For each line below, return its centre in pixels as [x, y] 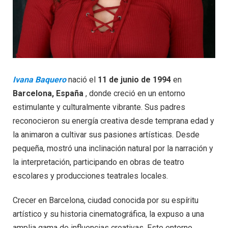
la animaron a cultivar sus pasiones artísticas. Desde [106, 135]
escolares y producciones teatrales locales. [90, 176]
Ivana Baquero [39, 80]
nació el [81, 80]
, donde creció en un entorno [134, 94]
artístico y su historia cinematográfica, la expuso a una [108, 214]
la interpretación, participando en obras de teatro [98, 162]
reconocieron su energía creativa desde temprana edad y [113, 121]
